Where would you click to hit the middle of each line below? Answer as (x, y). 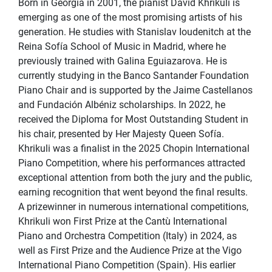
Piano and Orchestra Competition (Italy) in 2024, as (127, 236)
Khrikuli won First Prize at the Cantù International (123, 222)
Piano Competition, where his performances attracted (132, 163)
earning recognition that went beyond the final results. (133, 192)
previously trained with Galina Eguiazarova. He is (123, 61)
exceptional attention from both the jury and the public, (135, 178)
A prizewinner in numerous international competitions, (133, 207)
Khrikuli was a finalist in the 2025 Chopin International (134, 149)
